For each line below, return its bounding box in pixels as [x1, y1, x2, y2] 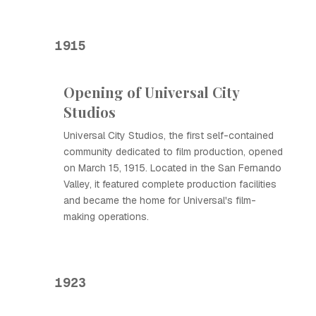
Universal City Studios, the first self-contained [63, 129, 274, 142]
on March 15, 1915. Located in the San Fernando [63, 162, 281, 174]
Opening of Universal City [63, 83, 239, 102]
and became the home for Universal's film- [63, 194, 256, 207]
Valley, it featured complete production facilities [63, 178, 276, 190]
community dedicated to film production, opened [63, 145, 283, 158]
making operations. [63, 210, 149, 223]
